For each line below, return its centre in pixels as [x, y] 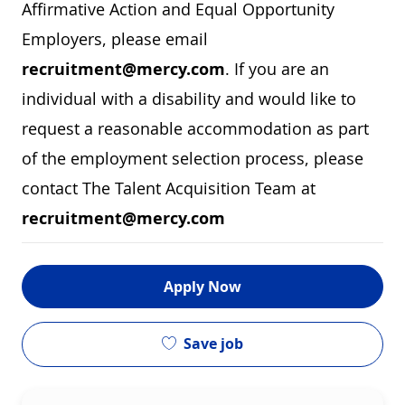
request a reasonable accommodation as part [195, 129]
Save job [213, 344]
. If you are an [277, 69]
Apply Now [202, 287]
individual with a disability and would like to [189, 99]
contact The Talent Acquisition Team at [169, 188]
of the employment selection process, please [193, 159]
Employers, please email [115, 39]
